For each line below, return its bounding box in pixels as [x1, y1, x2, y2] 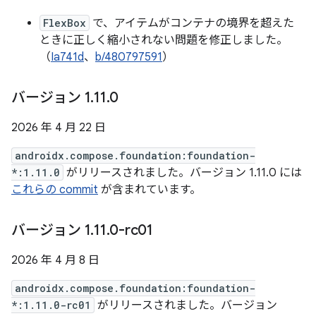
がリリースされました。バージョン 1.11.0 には [63, 166, 302, 180]
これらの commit [11, 183, 98, 197]
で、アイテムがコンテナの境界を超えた [90, 16, 294, 30]
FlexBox [43, 16, 86, 30]
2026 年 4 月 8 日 [11, 253, 99, 267]
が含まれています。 [98, 183, 201, 197]
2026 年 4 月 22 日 [11, 121, 106, 135]
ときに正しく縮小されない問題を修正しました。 [39, 33, 288, 47]
